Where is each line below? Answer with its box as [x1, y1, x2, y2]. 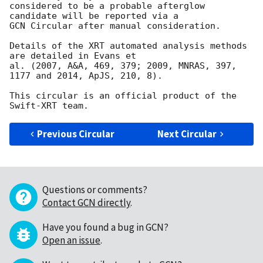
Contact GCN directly [42, 195, 130, 209]
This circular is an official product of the [9, 90, 237, 101]
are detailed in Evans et [9, 50, 136, 61]
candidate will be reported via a [9, 10, 184, 21]
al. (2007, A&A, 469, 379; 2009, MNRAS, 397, [9, 60, 237, 71]
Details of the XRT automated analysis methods [9, 40, 247, 51]
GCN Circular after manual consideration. [9, 20, 221, 31]
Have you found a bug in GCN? [42, 220, 168, 234]
